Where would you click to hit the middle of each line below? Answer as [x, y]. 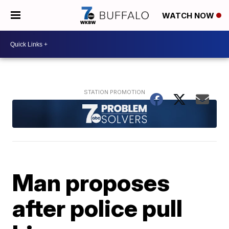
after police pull [98, 208]
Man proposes [91, 182]
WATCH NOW [189, 16]
